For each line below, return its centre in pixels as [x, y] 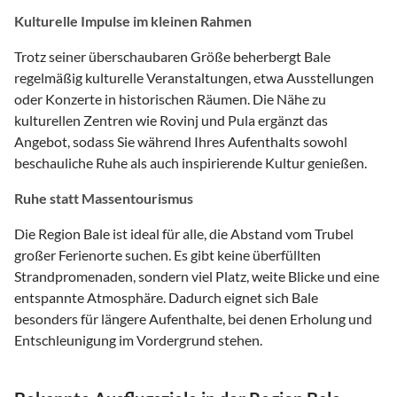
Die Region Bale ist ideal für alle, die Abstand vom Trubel [184, 233]
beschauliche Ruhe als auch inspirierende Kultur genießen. [191, 162]
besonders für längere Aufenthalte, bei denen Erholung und [193, 318]
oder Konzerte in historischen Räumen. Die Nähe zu [170, 98]
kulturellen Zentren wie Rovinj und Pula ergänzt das [171, 120]
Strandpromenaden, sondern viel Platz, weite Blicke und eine [197, 276]
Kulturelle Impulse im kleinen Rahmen [133, 20]
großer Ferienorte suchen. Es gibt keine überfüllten [167, 254]
